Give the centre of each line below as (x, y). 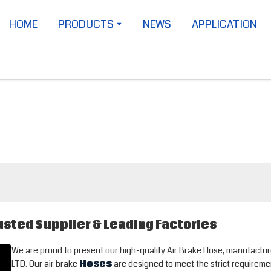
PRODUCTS (86, 24)
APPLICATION (225, 24)
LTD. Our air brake (45, 264)
